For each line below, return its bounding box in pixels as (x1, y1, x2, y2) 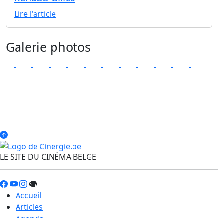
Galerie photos (6, 38, 91, 55)
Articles (16, 201, 43, 212)
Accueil (16, 189, 41, 200)
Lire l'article (14, 8, 56, 19)
